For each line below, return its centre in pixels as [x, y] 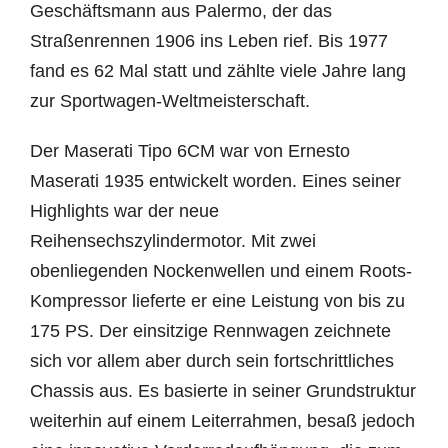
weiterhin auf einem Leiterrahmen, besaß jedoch [222, 421]
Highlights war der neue [124, 211]
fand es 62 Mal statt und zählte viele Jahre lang [217, 71]
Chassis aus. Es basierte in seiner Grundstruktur [222, 391]
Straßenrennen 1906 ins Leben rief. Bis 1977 [208, 41]
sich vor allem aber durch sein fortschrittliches [211, 361]
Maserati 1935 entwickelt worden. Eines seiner [215, 181]
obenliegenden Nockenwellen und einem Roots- [220, 271]
